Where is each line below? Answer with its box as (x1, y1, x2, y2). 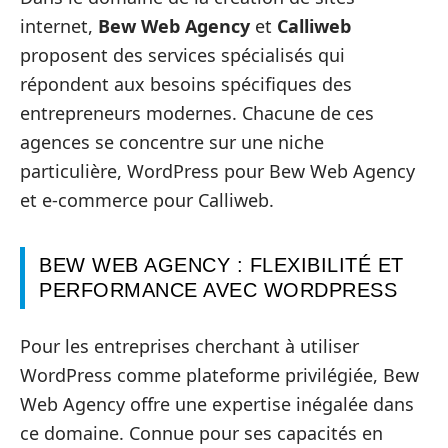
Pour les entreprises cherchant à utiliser (20, 333, 359, 358)
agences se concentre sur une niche (20, 130, 324, 155)
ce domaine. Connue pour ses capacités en (20, 420, 383, 445)
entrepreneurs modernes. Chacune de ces (20, 101, 374, 126)
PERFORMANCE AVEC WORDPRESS (39, 279, 397, 302)
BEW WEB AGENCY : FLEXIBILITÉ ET (39, 254, 404, 277)
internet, (20, 14, 98, 39)
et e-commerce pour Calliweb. (20, 188, 274, 213)
